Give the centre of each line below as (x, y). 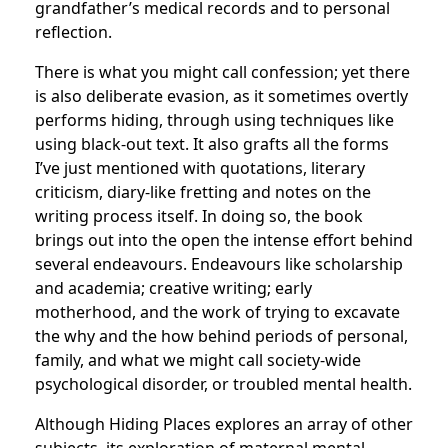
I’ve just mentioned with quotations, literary (200, 168)
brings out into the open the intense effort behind (224, 240)
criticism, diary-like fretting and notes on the (203, 192)
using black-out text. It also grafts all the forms (212, 144)
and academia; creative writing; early (173, 288)
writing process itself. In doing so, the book (199, 216)
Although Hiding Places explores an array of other (224, 424)
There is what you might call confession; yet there (222, 72)
